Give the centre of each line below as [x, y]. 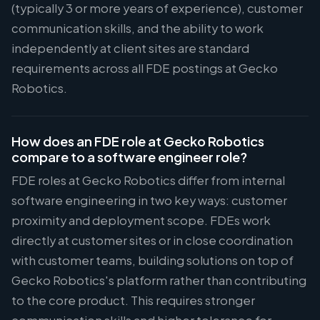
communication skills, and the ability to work [137, 28]
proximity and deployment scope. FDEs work [141, 220]
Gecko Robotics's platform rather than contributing [159, 280]
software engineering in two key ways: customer [149, 200]
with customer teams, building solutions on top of [152, 260]
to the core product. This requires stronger [133, 300]
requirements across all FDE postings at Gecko [145, 68]
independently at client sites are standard [130, 48]
